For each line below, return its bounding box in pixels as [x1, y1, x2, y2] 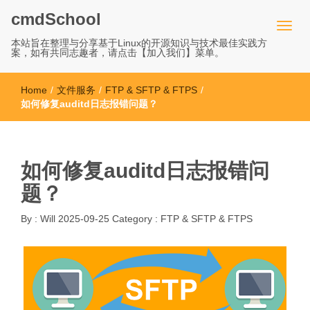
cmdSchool [11, 10, 101, 28]
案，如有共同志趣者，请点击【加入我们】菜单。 [11, 47, 224, 58]
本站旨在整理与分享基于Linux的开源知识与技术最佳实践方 [11, 37, 267, 48]
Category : [112, 213, 161, 224]
